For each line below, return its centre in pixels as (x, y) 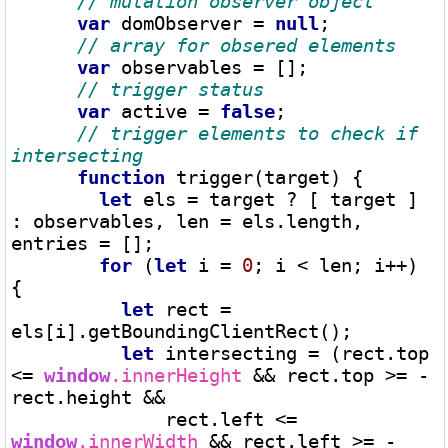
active (154, 110)
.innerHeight (181, 374)
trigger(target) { (264, 176)
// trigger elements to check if (247, 132)
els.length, (297, 220)
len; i (346, 264)
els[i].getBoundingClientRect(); (181, 330)
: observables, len (115, 220)
